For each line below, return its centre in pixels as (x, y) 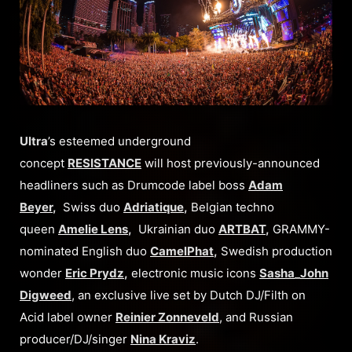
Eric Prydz (95, 273)
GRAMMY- (300, 229)
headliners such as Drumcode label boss (134, 185)
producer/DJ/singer (75, 339)
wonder (42, 273)
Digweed (46, 295)
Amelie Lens (93, 229)
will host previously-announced (231, 163)
